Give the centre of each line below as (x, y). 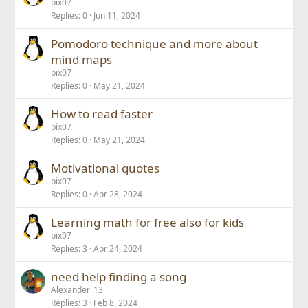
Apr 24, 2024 (118, 249)
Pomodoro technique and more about (155, 44)
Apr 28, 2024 (118, 194)
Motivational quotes (106, 168)
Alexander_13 (77, 290)
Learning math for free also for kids (148, 222)
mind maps (82, 59)
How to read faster (102, 114)
